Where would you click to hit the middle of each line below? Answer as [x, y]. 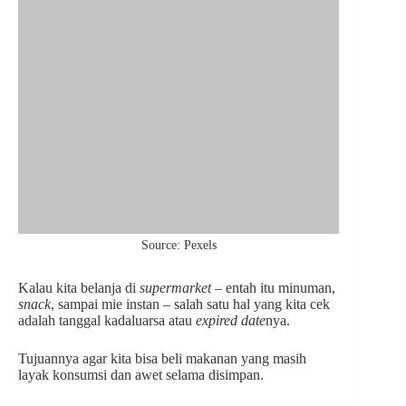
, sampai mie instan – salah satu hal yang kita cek [190, 304]
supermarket [177, 287]
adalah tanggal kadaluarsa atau [107, 320]
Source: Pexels [179, 245]
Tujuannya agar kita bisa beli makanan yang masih [162, 358]
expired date [231, 320]
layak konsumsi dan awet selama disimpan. [141, 374]
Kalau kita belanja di [79, 287]
